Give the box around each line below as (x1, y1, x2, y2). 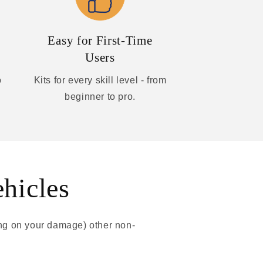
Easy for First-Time (48, 33, 153, 47)
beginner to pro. (65, 91, 136, 102)
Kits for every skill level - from (33, 75, 167, 85)
